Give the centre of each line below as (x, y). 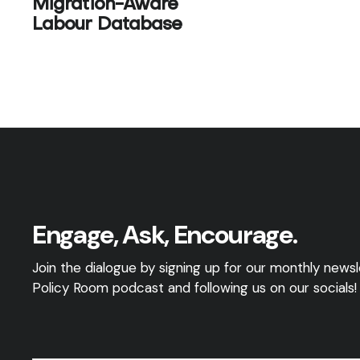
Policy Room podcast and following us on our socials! (194, 288)
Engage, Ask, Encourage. (165, 235)
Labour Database (107, 25)
